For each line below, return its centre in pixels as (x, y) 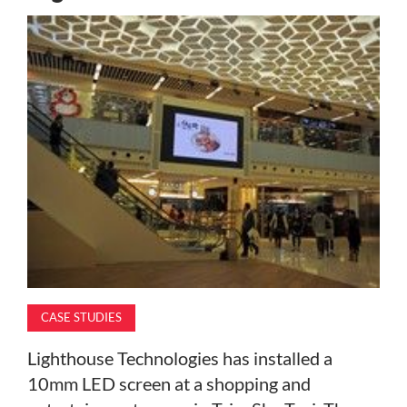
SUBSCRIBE (46, 124)
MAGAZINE (45, 34)
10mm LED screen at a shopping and (169, 383)
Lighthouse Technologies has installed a (180, 357)
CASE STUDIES (81, 317)
